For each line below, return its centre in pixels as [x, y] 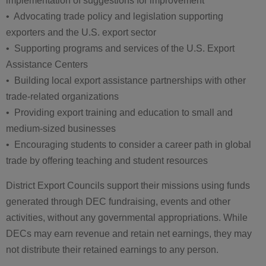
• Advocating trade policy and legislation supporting [115, 16]
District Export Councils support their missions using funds [128, 186]
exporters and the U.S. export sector [81, 32]
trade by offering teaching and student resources [107, 161]
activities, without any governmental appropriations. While [127, 218]
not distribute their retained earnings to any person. [112, 250]
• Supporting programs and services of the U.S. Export [120, 48]
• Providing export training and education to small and [119, 113]
